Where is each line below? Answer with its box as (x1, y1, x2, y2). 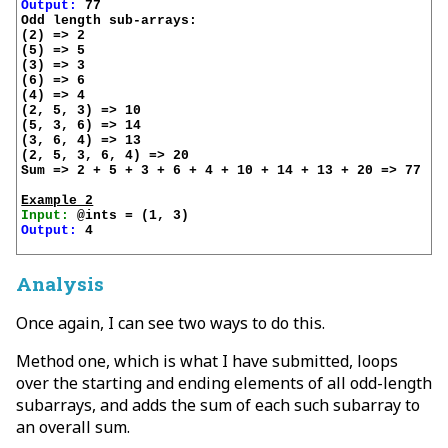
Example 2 (21, 193, 94, 209)
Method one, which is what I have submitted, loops (16, 350, 398, 373)
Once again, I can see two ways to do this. (16, 312, 325, 335)
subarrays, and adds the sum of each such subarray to (16, 394, 420, 417)
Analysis (16, 271, 104, 297)
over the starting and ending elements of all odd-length (16, 372, 432, 395)
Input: (21, 208, 70, 224)
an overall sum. (16, 416, 130, 439)
